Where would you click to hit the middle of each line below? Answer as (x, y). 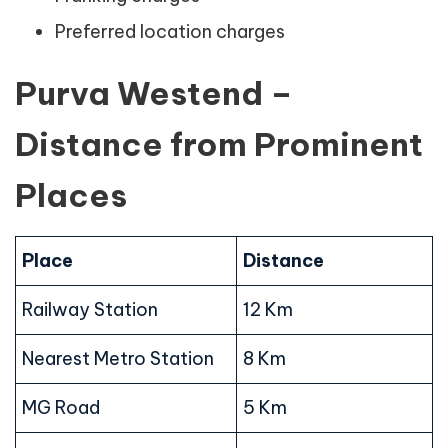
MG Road (61, 408)
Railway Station (90, 310)
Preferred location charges (170, 32)
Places (71, 195)
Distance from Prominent (219, 144)
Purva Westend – (154, 93)
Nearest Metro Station (118, 359)
